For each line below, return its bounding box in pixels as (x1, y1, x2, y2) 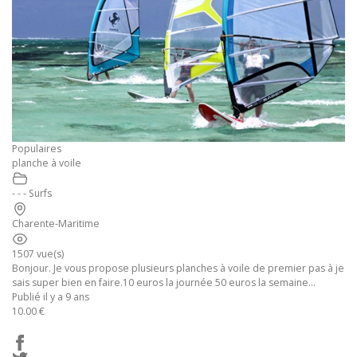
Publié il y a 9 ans (12, 290, 89, 304)
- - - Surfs (12, 186, 52, 201)
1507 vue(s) (12, 247, 64, 261)
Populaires (12, 142, 61, 156)
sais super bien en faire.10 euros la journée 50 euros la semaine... (12, 276, 316, 290)
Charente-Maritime (12, 217, 100, 231)
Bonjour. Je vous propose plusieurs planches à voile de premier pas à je (12, 261, 344, 276)
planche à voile (12, 156, 81, 171)
